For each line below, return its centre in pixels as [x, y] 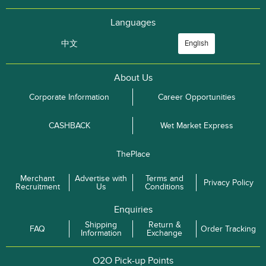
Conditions [164, 186]
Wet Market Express [197, 125]
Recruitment [37, 186]
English [197, 44]
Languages [133, 23]
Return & [164, 224]
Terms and [164, 178]
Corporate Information [69, 97]
